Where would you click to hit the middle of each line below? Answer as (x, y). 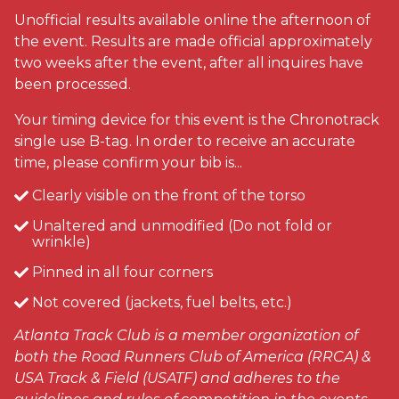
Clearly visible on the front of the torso (169, 195)
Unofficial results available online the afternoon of (192, 20)
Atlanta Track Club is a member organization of (186, 335)
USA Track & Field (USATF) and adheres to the (177, 378)
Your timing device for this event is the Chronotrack (197, 119)
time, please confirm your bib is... (128, 162)
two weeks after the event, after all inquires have (189, 62)
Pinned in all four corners (122, 272)
